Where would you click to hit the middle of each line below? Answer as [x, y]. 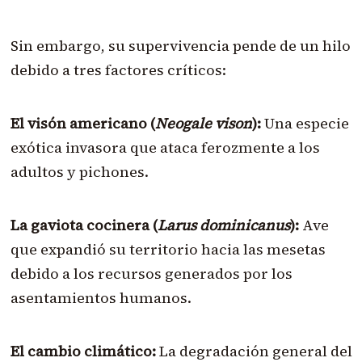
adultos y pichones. [79, 171]
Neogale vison [203, 123]
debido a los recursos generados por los [151, 273]
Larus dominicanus [223, 225]
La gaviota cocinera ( [84, 225]
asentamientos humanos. [101, 297]
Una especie [305, 123]
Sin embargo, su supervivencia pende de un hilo [180, 45]
